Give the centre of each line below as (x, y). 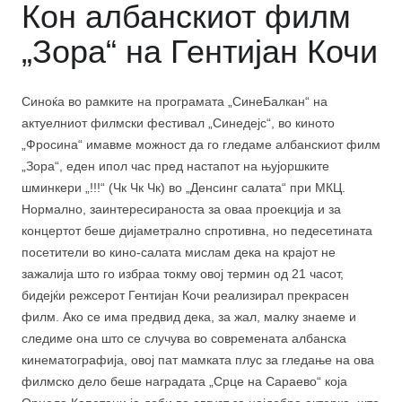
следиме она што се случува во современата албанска (184, 339)
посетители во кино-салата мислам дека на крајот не (179, 253)
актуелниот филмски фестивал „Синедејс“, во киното (178, 123)
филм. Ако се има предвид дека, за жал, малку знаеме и (189, 317)
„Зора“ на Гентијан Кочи (200, 52)
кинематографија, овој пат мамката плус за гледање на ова (198, 360)
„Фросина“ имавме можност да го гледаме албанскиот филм (201, 145)
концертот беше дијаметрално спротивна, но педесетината (197, 231)
